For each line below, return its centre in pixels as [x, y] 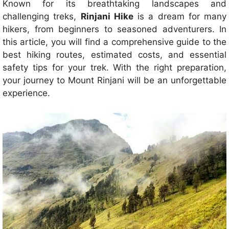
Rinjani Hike [107, 17]
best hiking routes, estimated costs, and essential [114, 55]
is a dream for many [180, 17]
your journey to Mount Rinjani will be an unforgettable [114, 81]
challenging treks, [42, 17]
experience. [26, 93]
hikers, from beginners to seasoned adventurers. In [114, 29]
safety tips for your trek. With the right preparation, [114, 68]
